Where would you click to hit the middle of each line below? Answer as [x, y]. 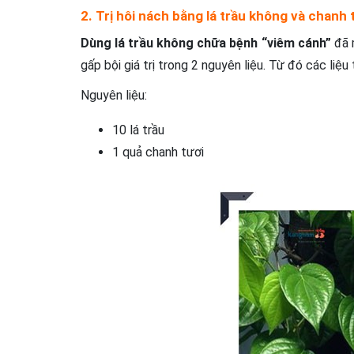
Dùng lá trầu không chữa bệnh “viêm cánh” [206, 43]
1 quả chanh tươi [158, 152]
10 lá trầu [138, 130]
